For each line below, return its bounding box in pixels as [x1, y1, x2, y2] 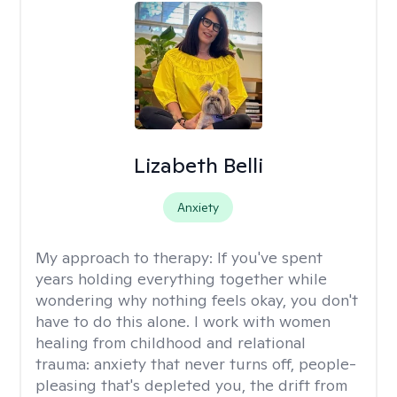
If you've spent [217, 247, 323, 268]
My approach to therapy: [35, 247, 217, 268]
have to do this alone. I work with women [35, 311, 331, 331]
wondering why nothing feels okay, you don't [35, 290, 358, 310]
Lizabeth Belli [133, 152, 263, 179]
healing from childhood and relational [35, 332, 306, 353]
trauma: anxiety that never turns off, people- [35, 354, 356, 374]
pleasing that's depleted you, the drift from [35, 375, 347, 395]
